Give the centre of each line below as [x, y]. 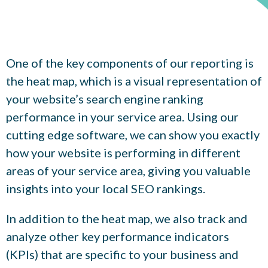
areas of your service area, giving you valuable [128, 170]
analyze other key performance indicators [118, 236]
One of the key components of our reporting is [130, 63]
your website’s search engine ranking [105, 98]
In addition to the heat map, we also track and [127, 218]
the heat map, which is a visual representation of [134, 80]
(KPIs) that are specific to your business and [122, 254]
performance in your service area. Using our [122, 116]
